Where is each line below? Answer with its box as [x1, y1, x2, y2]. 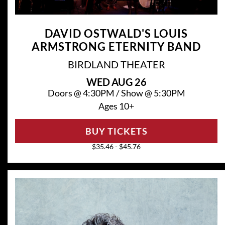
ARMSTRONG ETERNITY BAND [32, 40, 201, 54]
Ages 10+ [98, 100, 134, 112]
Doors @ [47, 87, 83, 99]
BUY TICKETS [85, 126, 148, 137]
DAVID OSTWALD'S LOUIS [45, 27, 188, 41]
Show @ [121, 87, 154, 99]
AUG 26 [111, 76, 147, 88]
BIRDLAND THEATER [67, 58, 165, 71]
